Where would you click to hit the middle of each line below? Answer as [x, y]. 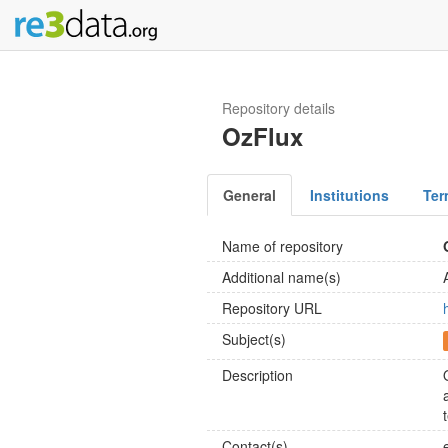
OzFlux [262, 136]
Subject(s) [254, 339]
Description [257, 375]
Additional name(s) [281, 277]
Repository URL [272, 308]
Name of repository [282, 246]
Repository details [278, 108]
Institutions [349, 195]
